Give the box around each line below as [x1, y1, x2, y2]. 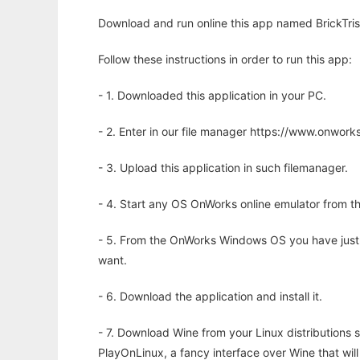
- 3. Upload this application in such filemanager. [98, 161, 348, 174]
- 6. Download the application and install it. [98, 289, 322, 303]
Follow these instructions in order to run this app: [98, 52, 352, 66]
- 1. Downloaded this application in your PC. [98, 88, 326, 102]
